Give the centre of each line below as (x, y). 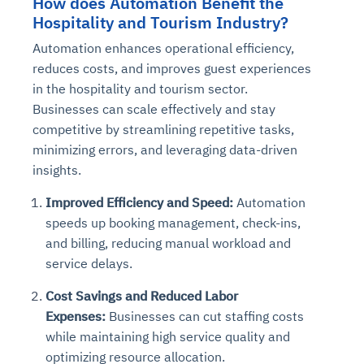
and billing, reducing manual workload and (168, 243)
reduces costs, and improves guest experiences (172, 68)
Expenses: (77, 316)
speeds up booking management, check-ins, (173, 222)
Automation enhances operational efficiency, (163, 48)
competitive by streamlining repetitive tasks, (163, 129)
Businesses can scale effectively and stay (154, 108)
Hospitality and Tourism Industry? (160, 22)
